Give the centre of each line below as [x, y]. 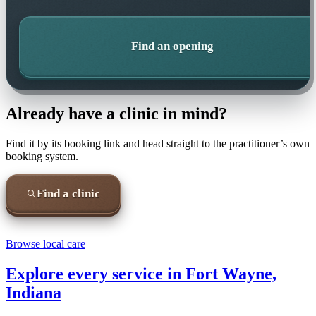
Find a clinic [68, 194]
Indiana [34, 292]
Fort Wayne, [231, 273]
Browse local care [45, 243]
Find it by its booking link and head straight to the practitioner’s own [158, 143]
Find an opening [173, 47]
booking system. [42, 156]
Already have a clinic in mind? [116, 114]
